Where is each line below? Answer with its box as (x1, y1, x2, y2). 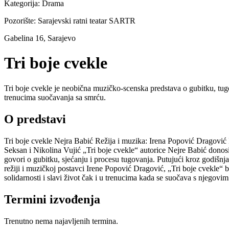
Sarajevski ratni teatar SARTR (38, 16, 135, 25)
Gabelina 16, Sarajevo (4, 34, 76, 42)
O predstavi (4, 112, 66, 126)
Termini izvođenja (4, 192, 100, 206)
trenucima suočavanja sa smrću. (4, 93, 106, 102)
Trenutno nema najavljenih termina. (4, 216, 118, 225)
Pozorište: (4, 16, 38, 25)
